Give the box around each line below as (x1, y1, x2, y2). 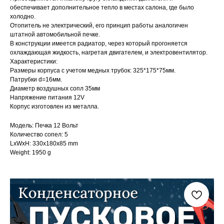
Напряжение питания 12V (10, 94, 84, 101)
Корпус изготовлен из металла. (10, 103, 99, 110)
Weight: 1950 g (10, 149, 51, 156)
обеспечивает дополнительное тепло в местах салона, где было (10, 4, 194, 11)
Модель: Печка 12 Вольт (10, 122, 78, 129)
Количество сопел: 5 (10, 131, 68, 138)
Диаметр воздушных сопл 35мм (10, 85, 100, 92)
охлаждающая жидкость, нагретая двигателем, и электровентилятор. (10, 49, 207, 56)
